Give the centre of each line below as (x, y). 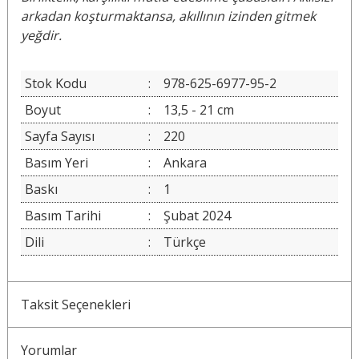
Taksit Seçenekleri (75, 305)
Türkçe (184, 242)
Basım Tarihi (63, 216)
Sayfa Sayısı (59, 137)
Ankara (185, 163)
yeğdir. (41, 36)
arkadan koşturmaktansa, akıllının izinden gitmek (168, 16)
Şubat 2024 (197, 216)
